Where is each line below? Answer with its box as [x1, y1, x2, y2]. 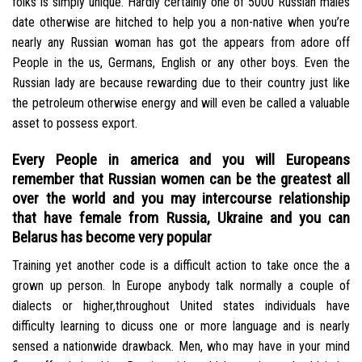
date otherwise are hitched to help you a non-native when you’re [12, 15, 350, 31]
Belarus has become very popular [12, 228, 212, 247]
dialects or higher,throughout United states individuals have [12, 297, 350, 314]
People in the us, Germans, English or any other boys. [12, 55, 299, 71]
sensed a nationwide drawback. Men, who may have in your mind [12, 338, 350, 354]
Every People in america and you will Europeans [12, 150, 350, 170]
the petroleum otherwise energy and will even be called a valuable [12, 95, 350, 112]
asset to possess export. [12, 116, 137, 132]
